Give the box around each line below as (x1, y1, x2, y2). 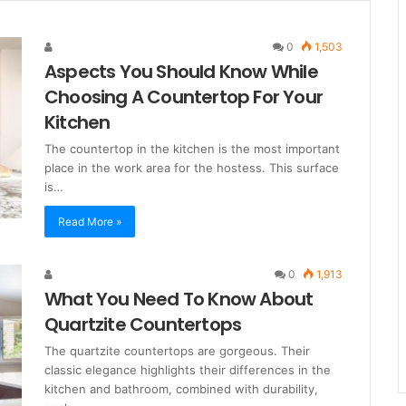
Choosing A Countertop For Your (44, 84, 323, 110)
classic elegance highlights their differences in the (44, 362, 331, 377)
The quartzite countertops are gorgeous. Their (44, 343, 310, 358)
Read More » (58, 215, 121, 228)
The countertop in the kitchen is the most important (44, 141, 340, 156)
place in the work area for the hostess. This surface (44, 160, 339, 175)
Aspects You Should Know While (44, 59, 318, 84)
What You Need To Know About (44, 286, 314, 312)
